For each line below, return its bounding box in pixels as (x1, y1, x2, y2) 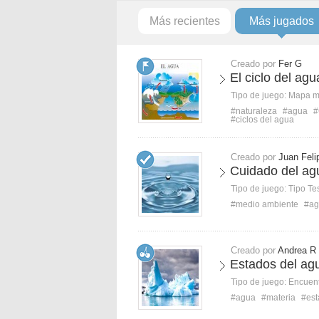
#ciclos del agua (231, 115, 294, 125)
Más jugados (249, 15, 314, 27)
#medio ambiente (231, 199, 298, 209)
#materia (261, 293, 296, 303)
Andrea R (278, 245, 316, 256)
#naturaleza (231, 106, 277, 116)
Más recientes (149, 15, 220, 27)
